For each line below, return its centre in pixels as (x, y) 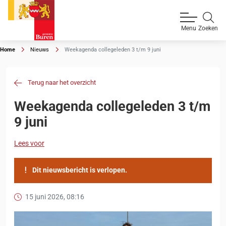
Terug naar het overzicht (62, 82)
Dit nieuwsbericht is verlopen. (79, 170)
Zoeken (208, 28)
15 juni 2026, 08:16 (55, 197)
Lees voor (29, 144)
